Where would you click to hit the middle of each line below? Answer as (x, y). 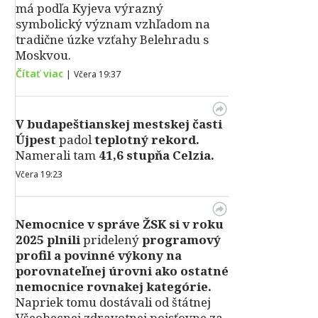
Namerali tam (56, 155)
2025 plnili (49, 240)
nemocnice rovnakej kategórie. (114, 286)
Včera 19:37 (97, 74)
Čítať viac (39, 73)
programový (180, 240)
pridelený (111, 240)
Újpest (36, 139)
